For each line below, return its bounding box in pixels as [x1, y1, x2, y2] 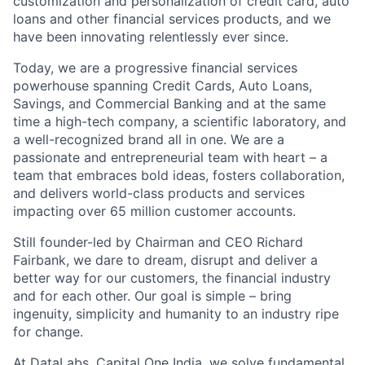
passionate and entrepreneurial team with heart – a [13, 149, 328, 165]
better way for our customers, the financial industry [13, 270, 331, 286]
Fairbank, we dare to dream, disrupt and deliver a [13, 252, 318, 268]
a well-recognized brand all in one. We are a [13, 131, 284, 147]
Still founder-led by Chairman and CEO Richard [13, 234, 303, 250]
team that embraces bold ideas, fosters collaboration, [13, 167, 345, 183]
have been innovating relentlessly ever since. [13, 29, 288, 45]
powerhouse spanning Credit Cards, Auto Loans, [13, 77, 312, 94]
